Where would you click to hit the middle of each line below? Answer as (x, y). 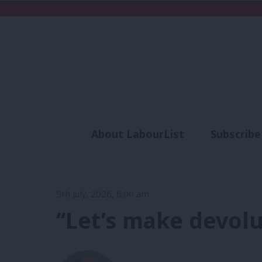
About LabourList (137, 134)
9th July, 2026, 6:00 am (103, 193)
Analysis (168, 155)
